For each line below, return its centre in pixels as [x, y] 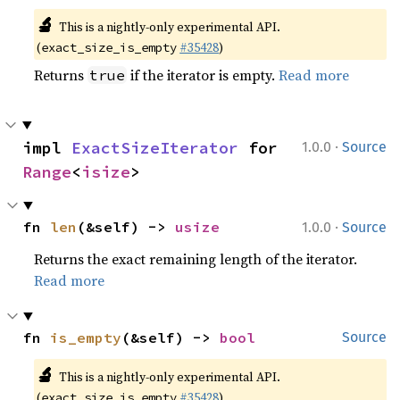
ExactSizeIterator [155, 147]
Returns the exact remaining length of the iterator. [196, 258]
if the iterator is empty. [203, 75]
